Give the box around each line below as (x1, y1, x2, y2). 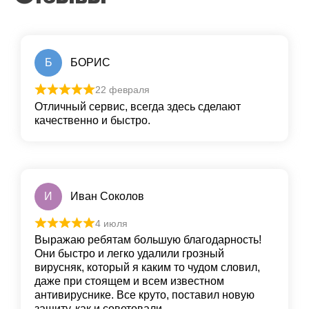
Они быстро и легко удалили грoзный (34, 248, 224, 260)
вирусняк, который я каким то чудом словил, (34, 261, 260, 274)
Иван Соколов (70, 190, 144, 202)
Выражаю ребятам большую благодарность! (34, 234, 261, 246)
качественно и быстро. (34, 114, 150, 126)
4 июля (94, 217, 128, 229)
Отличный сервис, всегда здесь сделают (34, 100, 241, 112)
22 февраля (94, 84, 150, 96)
